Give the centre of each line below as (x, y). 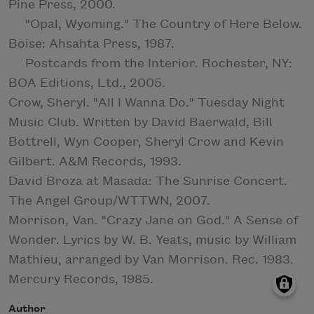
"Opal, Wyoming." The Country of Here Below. (155, 24)
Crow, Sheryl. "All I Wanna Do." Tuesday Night (146, 102)
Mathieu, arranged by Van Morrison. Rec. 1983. (151, 259)
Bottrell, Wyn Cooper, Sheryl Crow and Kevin (146, 142)
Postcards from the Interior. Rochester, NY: (150, 63)
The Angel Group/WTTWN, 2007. (109, 200)
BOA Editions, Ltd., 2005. (87, 83)
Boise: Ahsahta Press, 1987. (91, 43)
